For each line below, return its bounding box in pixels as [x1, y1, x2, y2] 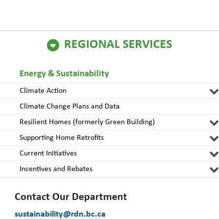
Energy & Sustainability [20, 69, 109, 79]
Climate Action [20, 87, 66, 95]
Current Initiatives [20, 150, 77, 158]
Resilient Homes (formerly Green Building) [20, 118, 155, 127]
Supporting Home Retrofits [20, 134, 104, 142]
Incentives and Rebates [20, 165, 92, 174]
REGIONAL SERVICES [64, 38, 172, 52]
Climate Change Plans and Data [20, 103, 120, 111]
